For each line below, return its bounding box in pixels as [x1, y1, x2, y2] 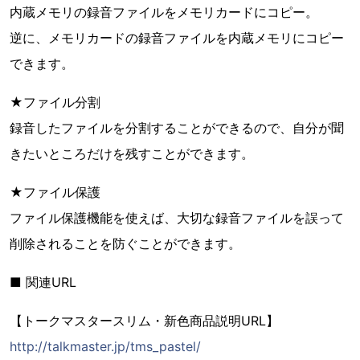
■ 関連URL [10, 274, 76, 290]
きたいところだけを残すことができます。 [10, 145, 254, 162]
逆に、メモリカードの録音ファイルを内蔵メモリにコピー [10, 30, 344, 46]
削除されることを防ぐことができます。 [10, 235, 241, 252]
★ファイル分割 [10, 94, 100, 110]
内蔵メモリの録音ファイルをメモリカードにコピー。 [10, 4, 318, 20]
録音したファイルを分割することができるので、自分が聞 [10, 120, 344, 136]
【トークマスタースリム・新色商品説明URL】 [10, 313, 279, 329]
